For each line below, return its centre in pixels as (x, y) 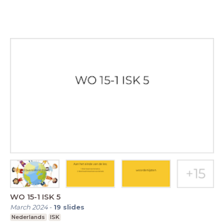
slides (74, 207)
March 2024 (29, 207)
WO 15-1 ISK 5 (35, 196)
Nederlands (28, 217)
